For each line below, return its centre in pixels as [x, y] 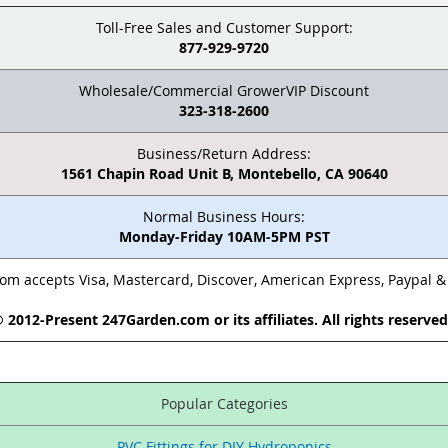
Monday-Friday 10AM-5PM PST [224, 237]
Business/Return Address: [224, 154]
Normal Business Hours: [224, 217]
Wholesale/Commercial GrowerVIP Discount [224, 91]
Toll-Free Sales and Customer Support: [224, 28]
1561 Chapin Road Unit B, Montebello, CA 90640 [224, 174]
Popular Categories [224, 404]
